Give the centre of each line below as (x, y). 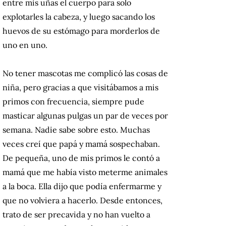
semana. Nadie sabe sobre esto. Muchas (76, 130)
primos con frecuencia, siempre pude (73, 102)
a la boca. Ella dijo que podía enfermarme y (82, 186)
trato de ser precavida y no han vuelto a (76, 215)
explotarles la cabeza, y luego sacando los (79, 17)
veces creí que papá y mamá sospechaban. (81, 144)
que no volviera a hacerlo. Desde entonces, (82, 201)
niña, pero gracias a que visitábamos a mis (80, 88)
